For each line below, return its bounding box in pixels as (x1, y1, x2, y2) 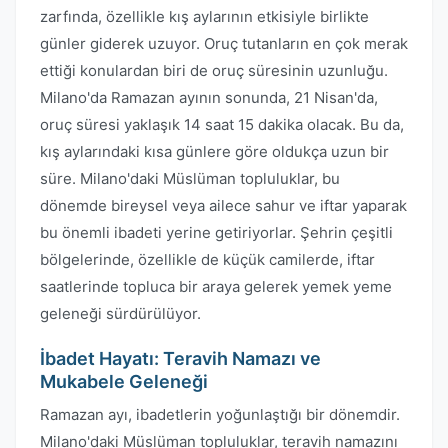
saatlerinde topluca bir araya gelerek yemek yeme (40, 277, 392, 296)
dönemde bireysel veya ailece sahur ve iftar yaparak (40, 196, 407, 215)
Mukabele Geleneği (40, 371, 208, 392)
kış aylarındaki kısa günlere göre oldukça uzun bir (40, 142, 389, 161)
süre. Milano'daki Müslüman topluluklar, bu (40, 169, 340, 188)
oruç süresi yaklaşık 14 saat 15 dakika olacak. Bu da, (40, 115, 404, 134)
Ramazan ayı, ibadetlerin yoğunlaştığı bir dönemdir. (40, 405, 400, 424)
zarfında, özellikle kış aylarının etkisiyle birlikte (40, 7, 369, 26)
